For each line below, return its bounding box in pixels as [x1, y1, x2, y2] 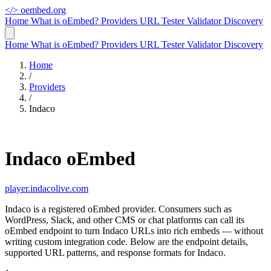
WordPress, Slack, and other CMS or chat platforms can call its [5, 214, 244, 225]
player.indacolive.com [5, 183, 88, 194]
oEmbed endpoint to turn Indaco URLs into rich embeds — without [5, 225, 263, 236]
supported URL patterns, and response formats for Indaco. [5, 247, 226, 258]
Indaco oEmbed [5, 148, 135, 170]
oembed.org [21, 5, 66, 15]
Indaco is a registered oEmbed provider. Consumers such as [5, 203, 232, 214]
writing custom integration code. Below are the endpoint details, [5, 236, 248, 247]
